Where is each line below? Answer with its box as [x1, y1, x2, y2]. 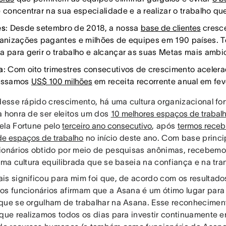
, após [152, 121, 178, 131]
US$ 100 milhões [31, 77, 92, 86]
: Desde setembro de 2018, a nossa [5, 23, 141, 33]
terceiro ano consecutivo [62, 121, 152, 131]
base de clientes [140, 23, 201, 33]
